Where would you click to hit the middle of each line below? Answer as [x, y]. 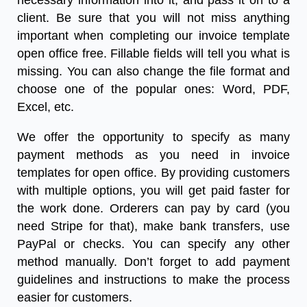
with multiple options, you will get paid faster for [153, 191]
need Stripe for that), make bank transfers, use [153, 226]
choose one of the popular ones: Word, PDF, [153, 89]
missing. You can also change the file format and [153, 72]
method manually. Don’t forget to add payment [153, 262]
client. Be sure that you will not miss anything [153, 18]
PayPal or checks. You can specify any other [153, 244]
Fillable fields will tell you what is [198, 54]
